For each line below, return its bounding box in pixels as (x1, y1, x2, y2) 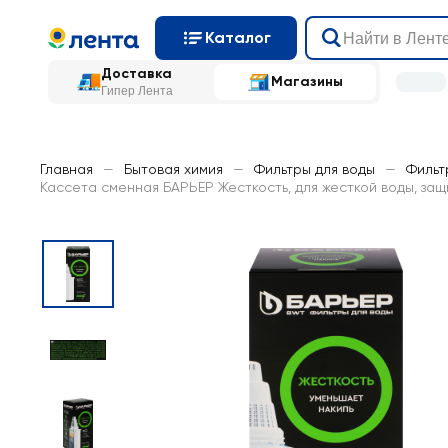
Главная (40, 161, 93, 177)
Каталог (205, 28, 271, 47)
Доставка (101, 65, 172, 82)
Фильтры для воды (254, 161, 375, 177)
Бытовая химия (124, 161, 223, 177)
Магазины (271, 73, 343, 90)
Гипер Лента (101, 84, 173, 98)
